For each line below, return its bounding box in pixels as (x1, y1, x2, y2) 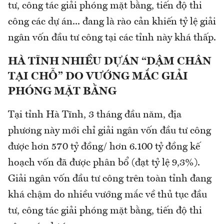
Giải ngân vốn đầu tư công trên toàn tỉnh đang (8, 174, 211, 184)
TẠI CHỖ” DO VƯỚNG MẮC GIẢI (8, 71, 188, 82)
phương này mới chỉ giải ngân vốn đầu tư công (8, 126, 211, 136)
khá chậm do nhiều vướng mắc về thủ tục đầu (8, 190, 207, 200)
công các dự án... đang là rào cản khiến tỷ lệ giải (8, 17, 216, 27)
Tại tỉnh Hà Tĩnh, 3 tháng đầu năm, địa (8, 110, 181, 120)
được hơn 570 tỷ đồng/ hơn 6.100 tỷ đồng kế (8, 142, 200, 152)
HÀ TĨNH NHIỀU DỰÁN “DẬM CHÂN (8, 56, 211, 67)
